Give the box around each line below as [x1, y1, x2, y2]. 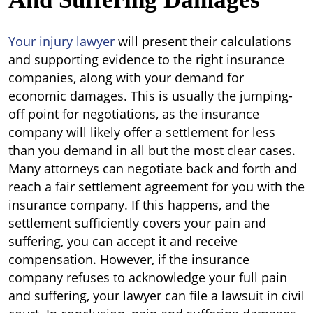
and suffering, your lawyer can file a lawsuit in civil [8, 287, 305, 304]
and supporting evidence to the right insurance [8, 51, 284, 68]
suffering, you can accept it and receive [8, 233, 238, 249]
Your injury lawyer [8, 33, 115, 50]
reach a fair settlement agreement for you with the [8, 178, 305, 195]
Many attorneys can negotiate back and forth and [8, 160, 297, 177]
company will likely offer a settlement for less [8, 124, 275, 140]
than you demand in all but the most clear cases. [8, 142, 296, 159]
